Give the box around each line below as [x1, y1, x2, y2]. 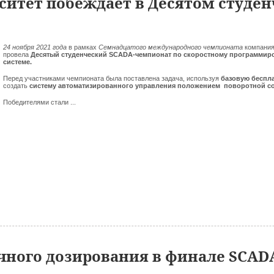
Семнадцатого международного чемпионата [98, 43, 245, 51]
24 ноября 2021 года [3, 43, 67, 51]
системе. [3, 58, 34, 65]
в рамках [67, 43, 98, 51]
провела [3, 51, 31, 58]
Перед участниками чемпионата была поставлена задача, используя [3, 75, 221, 82]
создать [3, 82, 29, 89]
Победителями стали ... [3, 98, 76, 106]
